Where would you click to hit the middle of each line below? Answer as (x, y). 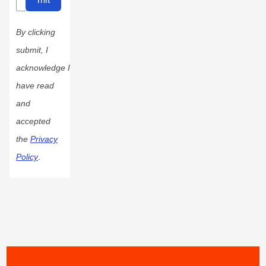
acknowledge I (43, 68)
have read (35, 86)
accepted (33, 121)
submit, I (32, 50)
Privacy (44, 139)
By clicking (36, 32)
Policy (27, 157)
